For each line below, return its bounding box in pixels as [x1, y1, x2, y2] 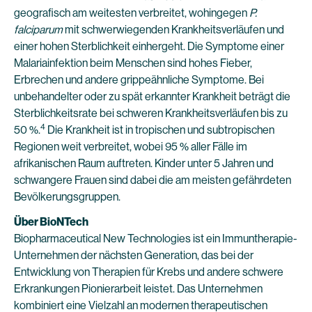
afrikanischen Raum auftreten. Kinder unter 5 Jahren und [14, 157, 274, 170]
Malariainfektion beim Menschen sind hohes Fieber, [14, 56, 252, 70]
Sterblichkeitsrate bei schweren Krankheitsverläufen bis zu [14, 107, 288, 120]
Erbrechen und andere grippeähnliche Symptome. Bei [14, 73, 264, 86]
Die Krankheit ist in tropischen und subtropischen [45, 123, 274, 136]
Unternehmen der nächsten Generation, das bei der [14, 249, 253, 262]
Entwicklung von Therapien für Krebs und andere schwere [14, 265, 283, 279]
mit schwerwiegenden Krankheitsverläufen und [63, 23, 284, 36]
